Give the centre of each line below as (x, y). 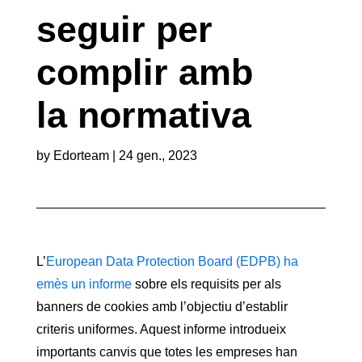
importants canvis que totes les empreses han (166, 352)
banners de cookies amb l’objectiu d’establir (162, 307)
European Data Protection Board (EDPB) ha (172, 262)
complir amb (144, 72)
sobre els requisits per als (206, 284)
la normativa (143, 115)
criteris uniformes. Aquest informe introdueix (161, 330)
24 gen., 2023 (158, 156)
